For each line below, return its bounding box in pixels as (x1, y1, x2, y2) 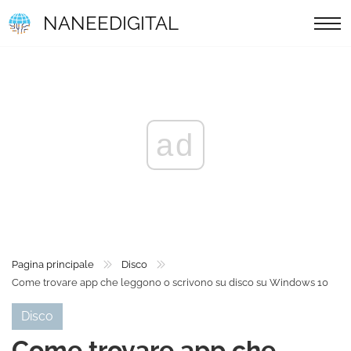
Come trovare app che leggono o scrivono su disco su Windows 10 (12, 277, 328, 288)
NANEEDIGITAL (43, 12, 179, 34)
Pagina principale (12, 259, 94, 270)
